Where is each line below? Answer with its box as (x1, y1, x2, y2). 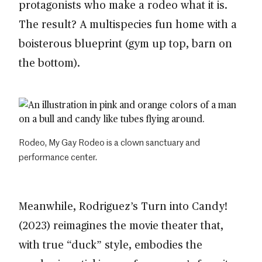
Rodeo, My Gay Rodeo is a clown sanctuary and (19, 136, 200, 148)
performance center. (19, 150, 97, 163)
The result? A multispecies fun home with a (19, 16, 237, 31)
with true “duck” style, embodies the (19, 236, 202, 251)
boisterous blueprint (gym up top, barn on (19, 35, 232, 50)
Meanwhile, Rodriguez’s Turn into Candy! (19, 198, 227, 213)
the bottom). (19, 54, 83, 70)
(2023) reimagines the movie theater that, (19, 217, 223, 232)
